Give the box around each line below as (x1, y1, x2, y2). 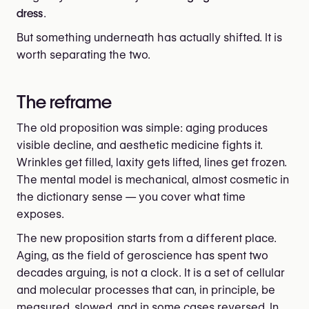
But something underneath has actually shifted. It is (17, 30, 282, 44)
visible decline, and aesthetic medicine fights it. (17, 139, 263, 152)
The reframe (17, 90, 112, 112)
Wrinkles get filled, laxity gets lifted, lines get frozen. (17, 156, 287, 170)
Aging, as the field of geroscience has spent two (17, 249, 268, 263)
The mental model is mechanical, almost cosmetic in (17, 173, 289, 187)
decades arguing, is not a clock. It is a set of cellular (17, 266, 285, 280)
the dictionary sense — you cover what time (17, 190, 246, 204)
